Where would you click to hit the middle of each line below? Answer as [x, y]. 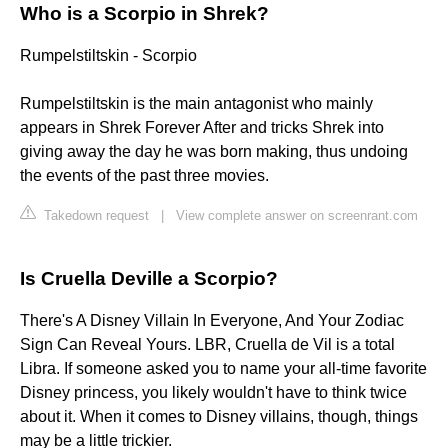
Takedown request [94, 216]
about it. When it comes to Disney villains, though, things [219, 417]
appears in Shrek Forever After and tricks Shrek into [202, 128]
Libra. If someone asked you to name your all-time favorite [223, 369]
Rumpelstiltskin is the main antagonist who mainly [196, 104]
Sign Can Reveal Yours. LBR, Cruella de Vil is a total [207, 345]
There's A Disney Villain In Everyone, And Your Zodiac [212, 321]
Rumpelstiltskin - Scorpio [108, 56]
